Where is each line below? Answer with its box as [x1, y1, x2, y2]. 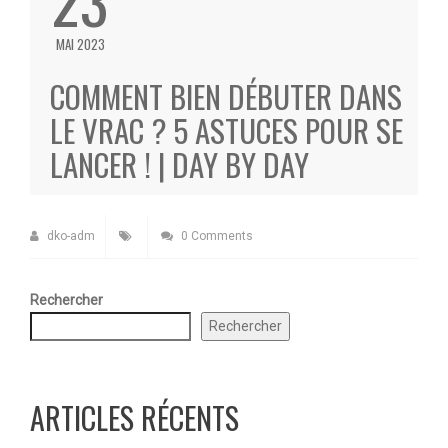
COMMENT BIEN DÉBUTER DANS [50, 73, 402, 119]
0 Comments [178, 229, 253, 243]
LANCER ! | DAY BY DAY [50, 141, 309, 187]
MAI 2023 [55, 34, 105, 54]
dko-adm [44, 229, 95, 243]
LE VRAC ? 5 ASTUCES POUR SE [50, 107, 403, 153]
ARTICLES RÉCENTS [30, 395, 239, 440]
